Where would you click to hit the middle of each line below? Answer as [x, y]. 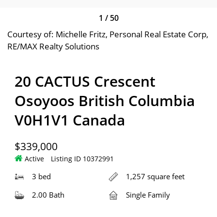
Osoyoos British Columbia [105, 100]
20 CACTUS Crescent [85, 81]
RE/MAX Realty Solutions [53, 46]
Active [34, 158]
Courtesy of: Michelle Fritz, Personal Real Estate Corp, [108, 34]
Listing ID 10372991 [82, 158]
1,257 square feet [155, 176]
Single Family [148, 194]
